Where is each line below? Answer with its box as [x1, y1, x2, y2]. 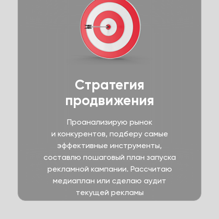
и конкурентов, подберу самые [51, 129, 168, 138]
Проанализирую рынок [66, 117, 153, 127]
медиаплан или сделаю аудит [53, 176, 166, 185]
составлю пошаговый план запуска [43, 153, 176, 162]
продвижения [65, 92, 154, 109]
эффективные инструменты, [57, 141, 162, 150]
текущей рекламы [75, 188, 144, 197]
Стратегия [75, 77, 144, 93]
